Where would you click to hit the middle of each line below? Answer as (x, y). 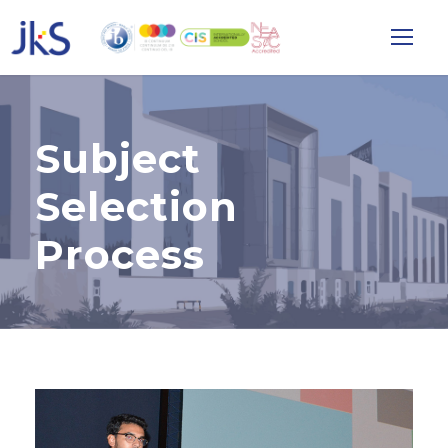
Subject (118, 158)
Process (120, 254)
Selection (136, 206)
